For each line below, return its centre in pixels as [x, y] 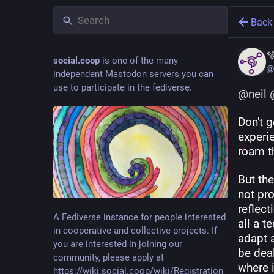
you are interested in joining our [118, 244]
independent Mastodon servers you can [133, 74]
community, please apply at [109, 257]
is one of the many [139, 61]
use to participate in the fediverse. [123, 87]
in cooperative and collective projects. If [135, 230]
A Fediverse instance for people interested [139, 217]
